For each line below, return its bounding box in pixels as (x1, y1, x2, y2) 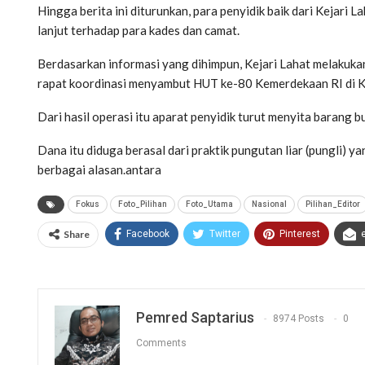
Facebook (126, 228, 169, 240)
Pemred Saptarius (136, 309, 254, 327)
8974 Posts (273, 313, 324, 325)
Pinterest (279, 228, 320, 240)
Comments (136, 337, 187, 350)
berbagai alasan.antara (37, 162, 161, 178)
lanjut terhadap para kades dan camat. (37, 23, 240, 38)
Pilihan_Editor (306, 200, 360, 209)
